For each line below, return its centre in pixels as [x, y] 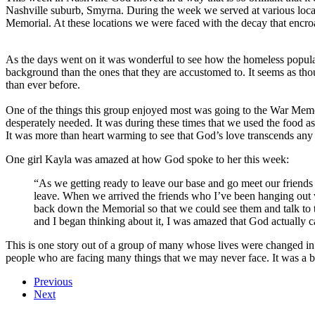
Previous [53, 281]
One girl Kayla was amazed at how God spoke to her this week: [147, 159]
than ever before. [43, 84]
